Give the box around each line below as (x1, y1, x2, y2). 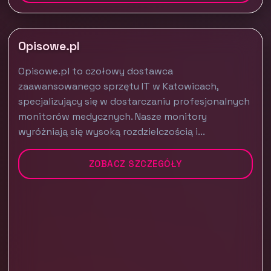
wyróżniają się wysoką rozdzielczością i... (18, 125, 206, 138)
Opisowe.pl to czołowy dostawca (18, 65, 174, 77)
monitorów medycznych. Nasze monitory (18, 110, 207, 123)
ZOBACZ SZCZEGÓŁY (88, 158, 182, 169)
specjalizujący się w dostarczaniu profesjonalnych (18, 95, 250, 108)
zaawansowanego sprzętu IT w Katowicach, (18, 80, 219, 93)
